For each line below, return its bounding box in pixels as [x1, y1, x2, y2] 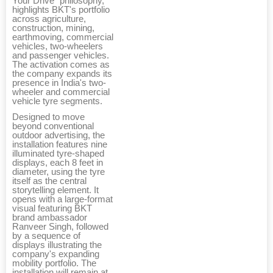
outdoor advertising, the [12, 130, 105, 141]
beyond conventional [12, 121, 94, 132]
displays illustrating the [12, 240, 102, 250]
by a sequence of [12, 231, 80, 241]
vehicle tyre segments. [12, 96, 102, 107]
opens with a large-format [12, 194, 113, 205]
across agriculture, [12, 14, 86, 24]
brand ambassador [12, 213, 87, 223]
